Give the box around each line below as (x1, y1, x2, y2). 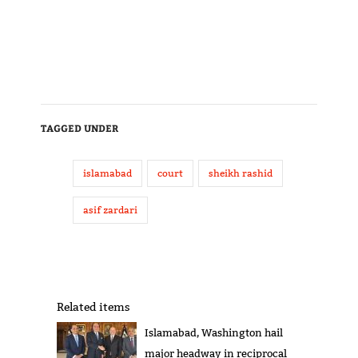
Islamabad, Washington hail (144, 326, 283, 340)
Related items (56, 300, 130, 315)
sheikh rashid (208, 167, 272, 180)
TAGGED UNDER (40, 121, 118, 135)
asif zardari (82, 204, 137, 217)
